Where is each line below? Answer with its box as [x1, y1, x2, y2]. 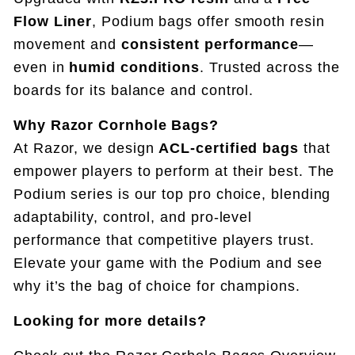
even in [13, 59, 70, 76]
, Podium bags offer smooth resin [92, 13, 325, 30]
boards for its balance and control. [13, 82, 254, 99]
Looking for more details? [13, 312, 207, 330]
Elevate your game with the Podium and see [13, 254, 323, 272]
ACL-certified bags [158, 139, 299, 157]
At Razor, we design [13, 139, 159, 157]
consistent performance [120, 36, 300, 53]
